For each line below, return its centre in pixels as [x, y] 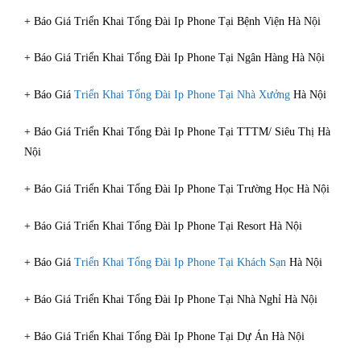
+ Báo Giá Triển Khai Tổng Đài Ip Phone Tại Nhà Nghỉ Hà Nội [171, 300]
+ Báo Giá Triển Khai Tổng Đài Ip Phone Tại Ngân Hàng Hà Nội [174, 58]
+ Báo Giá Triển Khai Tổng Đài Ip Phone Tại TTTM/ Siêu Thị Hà [177, 131]
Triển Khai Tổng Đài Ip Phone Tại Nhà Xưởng [182, 95]
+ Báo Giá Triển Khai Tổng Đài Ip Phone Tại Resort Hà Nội [163, 226]
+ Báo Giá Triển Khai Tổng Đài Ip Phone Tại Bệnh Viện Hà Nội [172, 21]
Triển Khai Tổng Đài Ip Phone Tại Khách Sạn [180, 263]
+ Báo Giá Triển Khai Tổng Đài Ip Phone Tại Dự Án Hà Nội [164, 336]
